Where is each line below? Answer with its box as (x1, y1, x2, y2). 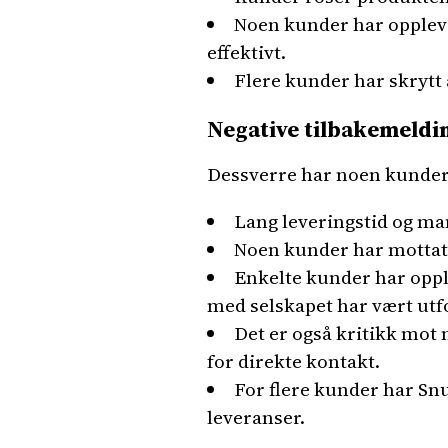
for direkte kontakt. (207, 348, 380, 374)
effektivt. (207, 39, 286, 65)
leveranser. (207, 404, 305, 430)
